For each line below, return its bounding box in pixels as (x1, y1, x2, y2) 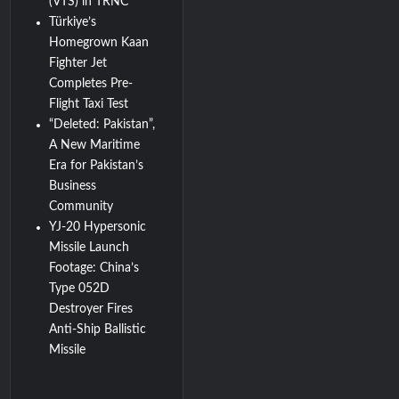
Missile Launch (49, 240, 130, 254)
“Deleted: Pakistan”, (49, 118, 156, 131)
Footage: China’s (49, 261, 140, 274)
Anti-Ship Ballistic (49, 322, 147, 336)
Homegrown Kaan (49, 36, 150, 49)
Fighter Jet (49, 56, 108, 69)
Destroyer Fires (49, 302, 134, 315)
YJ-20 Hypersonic (49, 220, 147, 233)
